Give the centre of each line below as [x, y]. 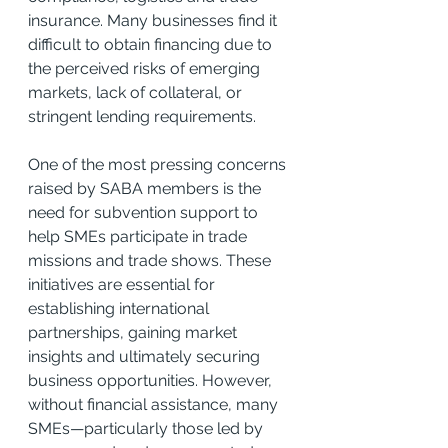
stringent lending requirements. [142, 116]
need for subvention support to [145, 212]
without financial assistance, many [155, 404]
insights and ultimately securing [146, 356]
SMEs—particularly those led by [147, 428]
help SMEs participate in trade [139, 236]
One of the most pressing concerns [159, 164]
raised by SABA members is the [146, 188]
